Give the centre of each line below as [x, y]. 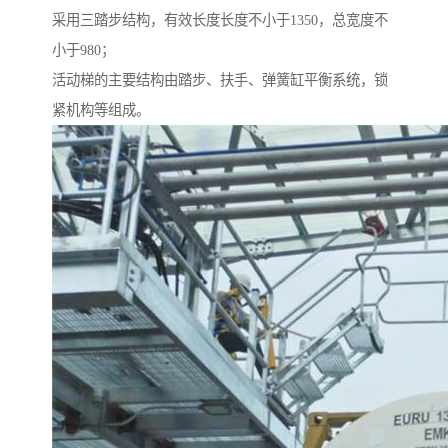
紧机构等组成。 [101, 110]
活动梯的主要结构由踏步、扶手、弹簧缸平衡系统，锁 [220, 80]
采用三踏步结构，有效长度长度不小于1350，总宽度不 [220, 20]
